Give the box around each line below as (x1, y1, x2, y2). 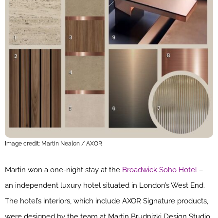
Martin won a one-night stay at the (5, 165, 122, 175)
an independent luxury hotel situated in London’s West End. (5, 181, 205, 190)
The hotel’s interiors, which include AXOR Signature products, (5, 197, 208, 206)
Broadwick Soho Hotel (122, 165, 197, 175)
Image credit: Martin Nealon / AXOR (5, 140, 102, 147)
